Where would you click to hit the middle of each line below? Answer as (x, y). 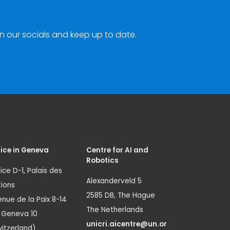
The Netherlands (115, 210)
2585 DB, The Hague (121, 196)
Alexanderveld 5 (114, 181)
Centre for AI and (117, 150)
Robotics (102, 161)
